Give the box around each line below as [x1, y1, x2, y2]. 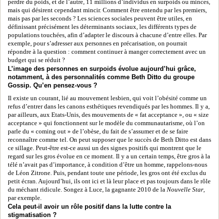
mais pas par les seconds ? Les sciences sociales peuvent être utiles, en [8, 15, 192, 22]
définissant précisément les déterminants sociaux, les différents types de [8, 23, 197, 30]
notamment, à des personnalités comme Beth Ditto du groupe [8, 73, 195, 81]
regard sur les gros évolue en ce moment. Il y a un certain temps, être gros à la [8, 153, 210, 160]
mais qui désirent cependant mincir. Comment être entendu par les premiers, [8, 7, 207, 14]
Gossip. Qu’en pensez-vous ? [8, 82, 97, 89]
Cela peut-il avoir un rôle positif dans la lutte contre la [8, 203, 171, 210]
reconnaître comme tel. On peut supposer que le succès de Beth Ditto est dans [8, 136, 211, 143]
